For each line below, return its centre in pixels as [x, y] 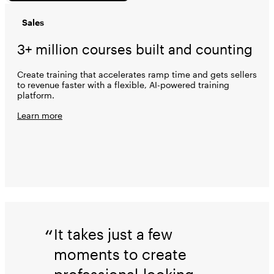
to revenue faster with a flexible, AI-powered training [123, 84]
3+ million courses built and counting [135, 49]
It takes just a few [113, 234]
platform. [36, 95]
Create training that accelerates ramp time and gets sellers [137, 74]
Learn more [40, 115]
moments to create [120, 254]
